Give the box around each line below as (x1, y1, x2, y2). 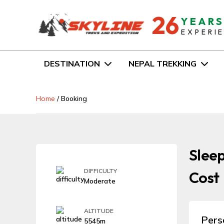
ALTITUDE (84, 207, 113, 214)
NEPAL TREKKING (128, 58, 196, 68)
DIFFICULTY (84, 167, 117, 174)
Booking (61, 94, 87, 103)
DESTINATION (44, 58, 100, 68)
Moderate (84, 176, 115, 185)
